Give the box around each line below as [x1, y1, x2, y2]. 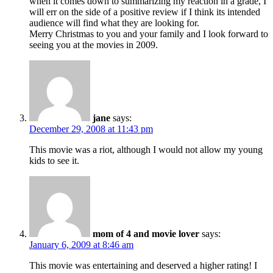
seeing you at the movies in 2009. [29, 39, 158, 50]
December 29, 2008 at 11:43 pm [29, 123, 153, 134]
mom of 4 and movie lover [93, 228, 199, 239]
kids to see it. [29, 155, 79, 166]
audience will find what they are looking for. [29, 17, 199, 28]
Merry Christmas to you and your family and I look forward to [29, 28, 268, 39]
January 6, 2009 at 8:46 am [29, 239, 133, 250]
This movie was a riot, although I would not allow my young [29, 144, 263, 155]
